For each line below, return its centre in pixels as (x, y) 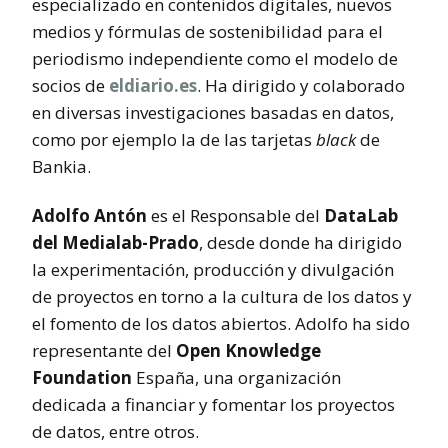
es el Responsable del (235, 215)
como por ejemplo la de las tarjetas (174, 139)
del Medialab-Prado (115, 242)
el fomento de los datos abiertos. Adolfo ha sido (221, 323)
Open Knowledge (248, 350)
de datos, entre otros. (115, 431)
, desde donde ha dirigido (300, 242)
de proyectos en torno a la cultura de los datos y (222, 296)
